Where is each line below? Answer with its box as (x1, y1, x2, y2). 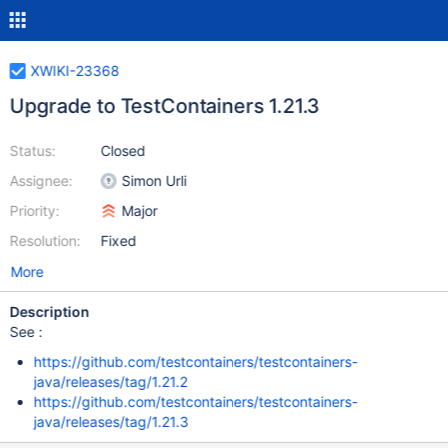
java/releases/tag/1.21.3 (33, 413, 189, 430)
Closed (100, 142, 146, 159)
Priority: (9, 202, 60, 219)
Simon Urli (121, 172, 187, 189)
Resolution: (9, 232, 81, 249)
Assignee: (9, 172, 73, 189)
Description (9, 303, 90, 320)
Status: (9, 142, 56, 159)
